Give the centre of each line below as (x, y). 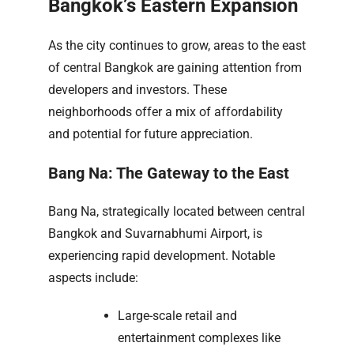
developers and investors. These (137, 89)
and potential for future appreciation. (151, 134)
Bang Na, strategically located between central (177, 211)
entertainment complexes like (199, 337)
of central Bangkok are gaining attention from (175, 67)
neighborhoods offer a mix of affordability (166, 111)
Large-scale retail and (177, 315)
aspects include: (93, 277)
